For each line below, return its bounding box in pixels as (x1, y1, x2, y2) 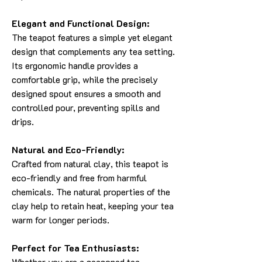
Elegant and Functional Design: (12, 17, 149, 29)
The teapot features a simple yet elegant (12, 31, 173, 43)
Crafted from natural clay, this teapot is (12, 157, 168, 170)
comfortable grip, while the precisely (12, 73, 158, 85)
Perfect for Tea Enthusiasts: (12, 242, 139, 254)
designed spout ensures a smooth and (12, 87, 161, 99)
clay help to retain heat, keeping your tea (12, 199, 174, 212)
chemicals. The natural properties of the (12, 185, 170, 198)
